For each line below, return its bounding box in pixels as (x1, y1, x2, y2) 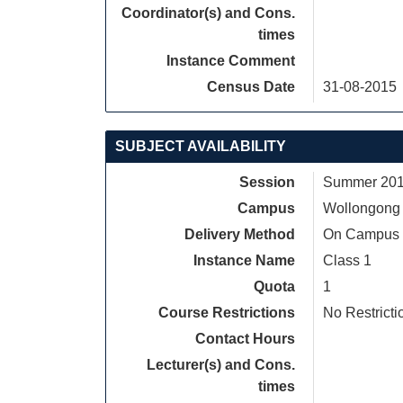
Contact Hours (195, 331, 295, 346)
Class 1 (323, 253, 372, 268)
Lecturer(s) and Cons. (147, 357, 295, 372)
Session (239, 175, 295, 190)
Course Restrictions (158, 305, 295, 320)
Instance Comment (166, 53, 295, 68)
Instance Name (193, 253, 295, 268)
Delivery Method (184, 227, 295, 242)
